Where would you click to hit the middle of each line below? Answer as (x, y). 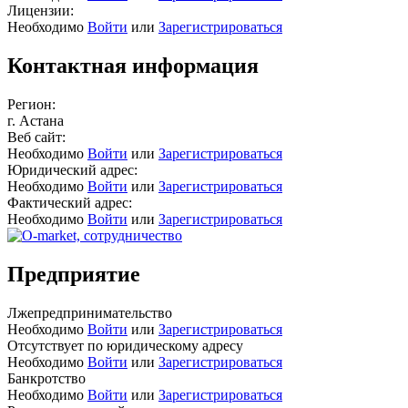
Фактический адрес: (70, 202)
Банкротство (46, 378)
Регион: (31, 104)
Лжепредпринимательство (90, 312)
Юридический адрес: (72, 169)
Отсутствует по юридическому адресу (125, 345)
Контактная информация (133, 65)
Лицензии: (41, 10)
